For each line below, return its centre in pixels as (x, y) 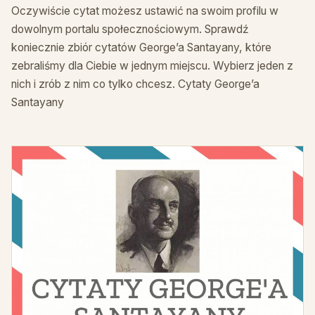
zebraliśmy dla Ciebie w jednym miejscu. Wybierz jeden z (152, 66)
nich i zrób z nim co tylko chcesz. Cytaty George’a (135, 84)
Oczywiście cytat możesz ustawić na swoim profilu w (145, 11)
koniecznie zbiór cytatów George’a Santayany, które (141, 48)
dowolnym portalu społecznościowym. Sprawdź (130, 30)
